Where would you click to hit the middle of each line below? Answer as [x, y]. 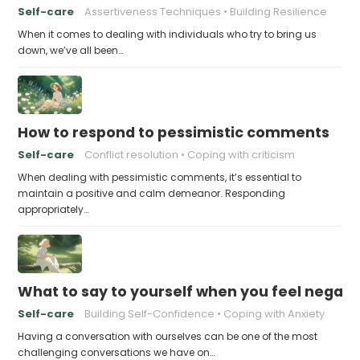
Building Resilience [279, 11]
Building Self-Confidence [150, 313]
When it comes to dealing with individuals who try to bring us [168, 34]
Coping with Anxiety [274, 313]
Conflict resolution [132, 154]
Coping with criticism [241, 154]
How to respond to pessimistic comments [174, 132]
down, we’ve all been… [71, 50]
